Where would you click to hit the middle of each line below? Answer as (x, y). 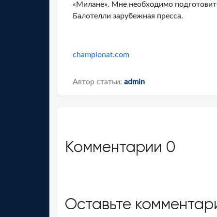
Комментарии (115, 147)
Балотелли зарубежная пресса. (128, 16)
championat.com (101, 55)
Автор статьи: (98, 82)
